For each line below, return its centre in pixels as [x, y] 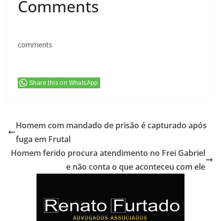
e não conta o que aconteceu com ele [136, 167]
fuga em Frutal [43, 139]
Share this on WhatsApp [64, 83]
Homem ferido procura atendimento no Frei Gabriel [108, 153]
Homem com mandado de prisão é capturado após [111, 126]
